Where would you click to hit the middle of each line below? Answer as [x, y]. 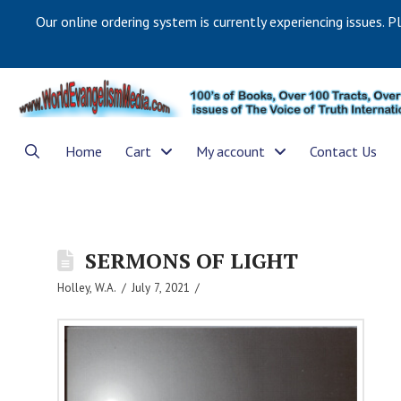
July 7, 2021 [160, 288]
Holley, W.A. [86, 288]
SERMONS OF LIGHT [192, 261]
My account [230, 151]
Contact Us [343, 151]
